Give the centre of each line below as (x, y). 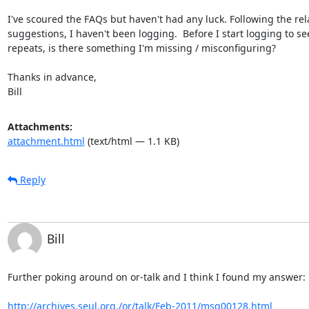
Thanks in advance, (52, 77)
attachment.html (46, 141)
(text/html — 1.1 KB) (132, 141)
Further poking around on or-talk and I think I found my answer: (156, 277)
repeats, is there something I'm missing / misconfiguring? (141, 48)
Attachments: (40, 126)
